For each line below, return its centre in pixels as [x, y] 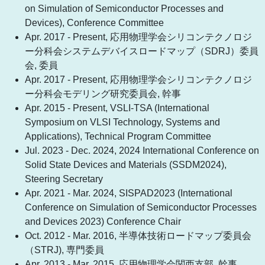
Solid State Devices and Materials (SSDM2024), [126, 165]
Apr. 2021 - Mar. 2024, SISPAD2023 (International [129, 193]
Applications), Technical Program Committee [118, 137]
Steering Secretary [64, 179]
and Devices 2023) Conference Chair [103, 222]
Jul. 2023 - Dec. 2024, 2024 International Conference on [142, 151]
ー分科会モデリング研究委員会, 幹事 [103, 94]
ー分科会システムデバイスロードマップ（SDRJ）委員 [142, 51]
